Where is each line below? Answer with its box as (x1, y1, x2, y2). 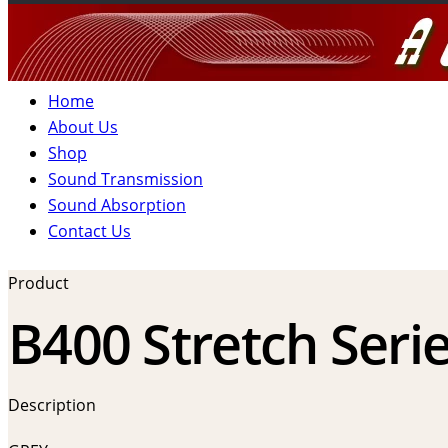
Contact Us (48, 220, 131, 243)
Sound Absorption (48, 194, 186, 217)
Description (8, 393, 96, 416)
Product (8, 271, 69, 294)
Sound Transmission (48, 168, 203, 191)
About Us (48, 116, 118, 139)
